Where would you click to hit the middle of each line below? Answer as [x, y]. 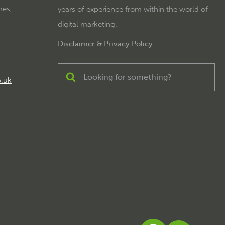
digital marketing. [88, 24]
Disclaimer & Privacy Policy [105, 44]
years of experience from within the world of [133, 9]
